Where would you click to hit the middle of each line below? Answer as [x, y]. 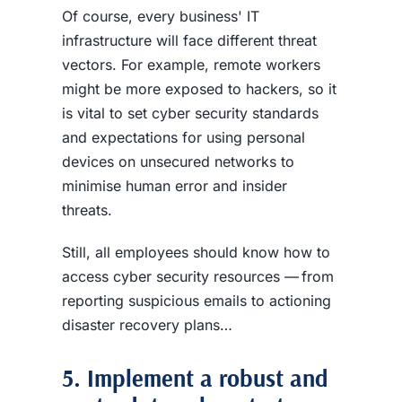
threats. [87, 210]
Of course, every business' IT [160, 17]
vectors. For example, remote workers [191, 65]
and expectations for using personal [183, 138]
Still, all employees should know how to [196, 253]
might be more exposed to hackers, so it [199, 89]
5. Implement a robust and [195, 377]
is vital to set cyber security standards [190, 114]
